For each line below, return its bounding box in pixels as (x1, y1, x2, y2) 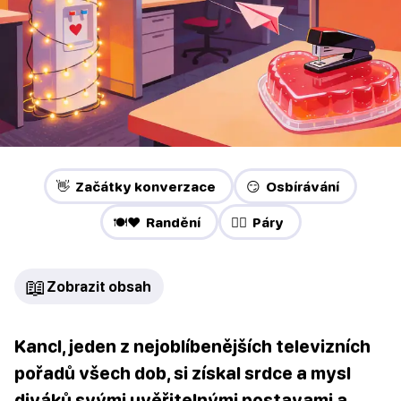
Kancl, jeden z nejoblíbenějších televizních (14, 336, 371, 357)
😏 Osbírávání (246, 178, 339, 195)
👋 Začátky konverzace (56, 178, 216, 195)
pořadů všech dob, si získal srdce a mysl (14, 363, 351, 384)
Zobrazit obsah (47, 278, 151, 295)
